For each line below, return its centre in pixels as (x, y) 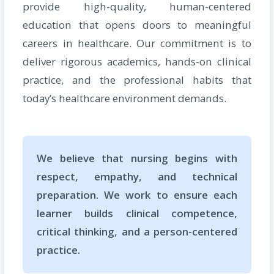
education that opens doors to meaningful (137, 25)
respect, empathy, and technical (137, 177)
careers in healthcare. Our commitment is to (137, 43)
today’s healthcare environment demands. (125, 98)
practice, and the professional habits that (137, 80)
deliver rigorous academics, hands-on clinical (137, 62)
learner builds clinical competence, (137, 213)
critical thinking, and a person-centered (137, 232)
